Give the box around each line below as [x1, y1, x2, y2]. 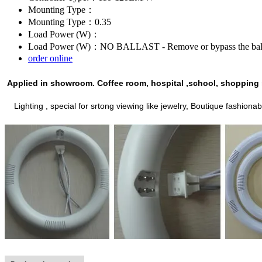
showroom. [48, 78, 97, 88]
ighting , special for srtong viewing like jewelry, [19, 101, 191, 111]
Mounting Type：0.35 [28, 16, 111, 27]
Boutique [191, 101, 223, 111]
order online [28, 53, 73, 63]
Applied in [7, 78, 48, 88]
